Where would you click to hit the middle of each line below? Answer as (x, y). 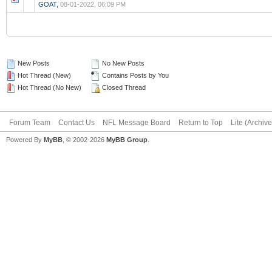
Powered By (25, 140)
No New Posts (122, 63)
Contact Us (76, 123)
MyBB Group (127, 140)
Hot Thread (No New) (49, 87)
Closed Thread (123, 87)
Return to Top (201, 123)
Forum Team (30, 123)
